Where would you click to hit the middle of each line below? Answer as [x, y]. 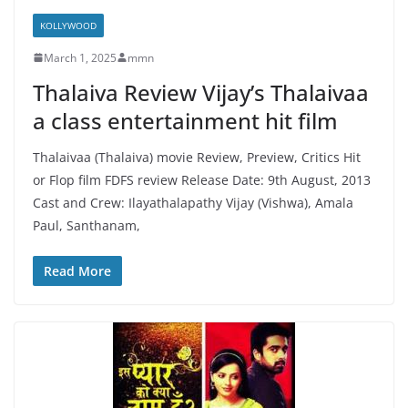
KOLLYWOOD [68, 25]
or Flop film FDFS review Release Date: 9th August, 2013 [202, 179]
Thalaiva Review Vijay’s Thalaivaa [201, 92]
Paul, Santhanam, [87, 225]
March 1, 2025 [80, 57]
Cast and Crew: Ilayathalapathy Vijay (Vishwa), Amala [193, 202]
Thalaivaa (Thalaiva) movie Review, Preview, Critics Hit [197, 157]
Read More [77, 270]
